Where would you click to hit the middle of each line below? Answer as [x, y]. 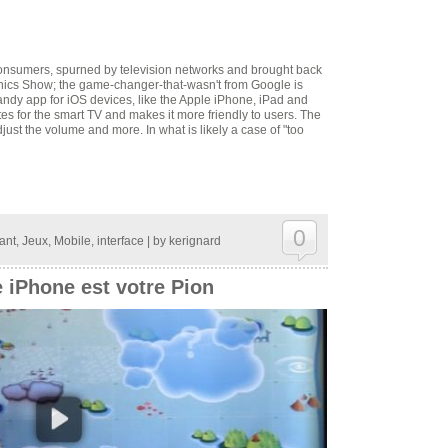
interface [120, 240]
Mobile [72, 240]
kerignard [194, 240]
